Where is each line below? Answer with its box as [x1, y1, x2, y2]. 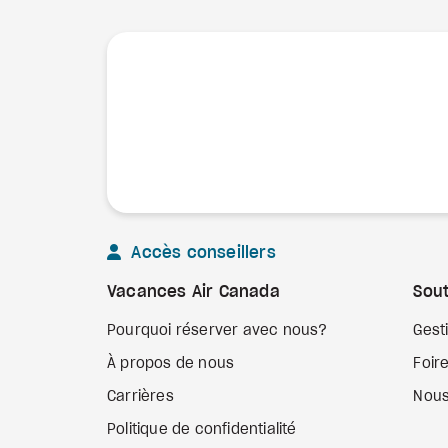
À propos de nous [107, 357, 235, 371]
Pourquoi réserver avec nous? [107, 324, 328, 338]
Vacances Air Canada [107, 284, 280, 300]
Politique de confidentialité [107, 423, 297, 437]
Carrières [107, 390, 174, 404]
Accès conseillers [126, 245, 276, 261]
